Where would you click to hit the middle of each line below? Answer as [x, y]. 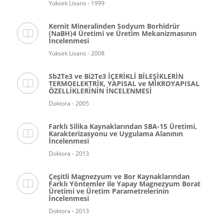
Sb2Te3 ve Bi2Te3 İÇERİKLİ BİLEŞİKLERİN [116, 76]
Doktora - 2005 [69, 103]
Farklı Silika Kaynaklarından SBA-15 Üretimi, [123, 126]
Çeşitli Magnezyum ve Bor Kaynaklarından [119, 176]
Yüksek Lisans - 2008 [77, 53]
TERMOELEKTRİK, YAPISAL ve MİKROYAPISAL [124, 83]
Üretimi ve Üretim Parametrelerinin [109, 191]
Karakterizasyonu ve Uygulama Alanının [116, 134]
